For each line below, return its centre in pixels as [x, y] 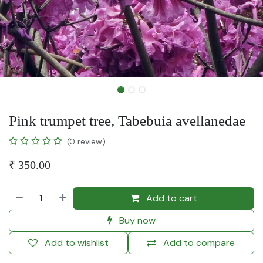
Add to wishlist [76, 242]
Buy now [136, 220]
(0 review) [86, 141]
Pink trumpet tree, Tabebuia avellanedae [127, 120]
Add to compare [199, 242]
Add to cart [170, 198]
